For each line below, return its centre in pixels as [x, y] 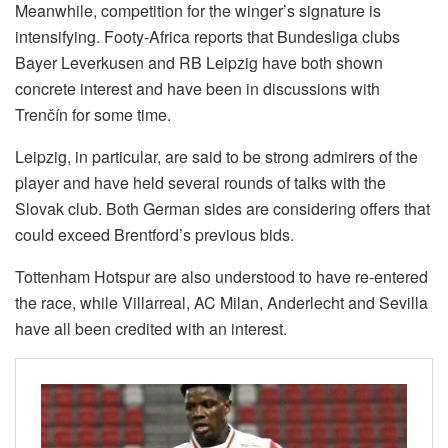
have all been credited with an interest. [151, 329]
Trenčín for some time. [93, 115]
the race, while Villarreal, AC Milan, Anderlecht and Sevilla [221, 303]
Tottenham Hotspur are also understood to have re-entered [221, 277]
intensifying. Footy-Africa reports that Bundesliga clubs [207, 37]
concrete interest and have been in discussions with [197, 89]
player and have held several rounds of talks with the [200, 183]
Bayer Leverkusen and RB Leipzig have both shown [199, 63]
